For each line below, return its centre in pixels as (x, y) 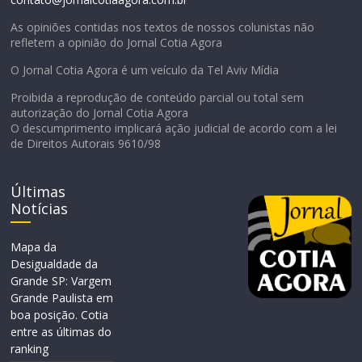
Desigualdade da (55, 263)
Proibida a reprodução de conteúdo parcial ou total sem (158, 97)
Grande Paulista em (62, 297)
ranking (30, 348)
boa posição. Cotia (60, 314)
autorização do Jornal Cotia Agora (100, 112)
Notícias (40, 208)
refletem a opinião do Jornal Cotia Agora (117, 42)
